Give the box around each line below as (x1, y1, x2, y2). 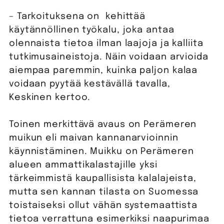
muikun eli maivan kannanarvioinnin (8, 133, 178, 143)
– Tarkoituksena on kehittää (8, 12, 146, 21)
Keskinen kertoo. (8, 93, 91, 102)
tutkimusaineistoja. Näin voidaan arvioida (8, 52, 208, 62)
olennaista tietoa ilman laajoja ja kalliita (8, 39, 203, 48)
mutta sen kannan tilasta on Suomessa (8, 187, 199, 197)
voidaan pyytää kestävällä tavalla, (8, 79, 170, 89)
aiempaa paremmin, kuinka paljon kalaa (8, 66, 198, 75)
